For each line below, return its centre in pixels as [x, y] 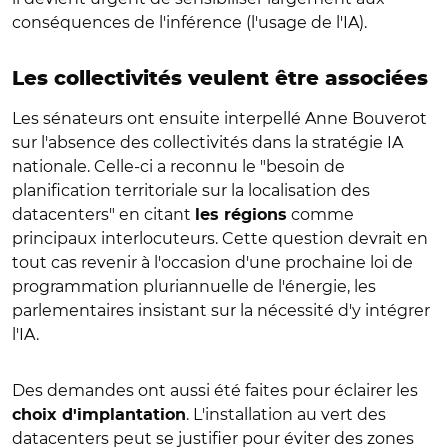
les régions [241, 214]
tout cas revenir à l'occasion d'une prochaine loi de [212, 262]
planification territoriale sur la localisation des [191, 190]
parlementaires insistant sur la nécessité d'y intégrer [221, 310]
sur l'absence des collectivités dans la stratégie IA [207, 142]
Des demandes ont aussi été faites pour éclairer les [215, 390]
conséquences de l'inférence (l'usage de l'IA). [189, 22]
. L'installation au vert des [286, 414]
